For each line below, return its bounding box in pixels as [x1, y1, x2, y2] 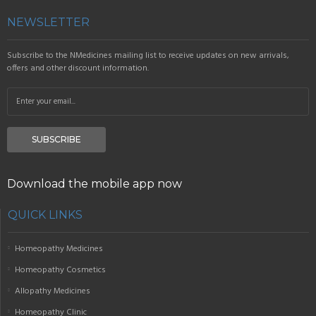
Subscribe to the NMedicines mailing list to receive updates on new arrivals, [7, 48, 289, 63]
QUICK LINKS [8, 208, 83, 222]
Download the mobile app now [7, 177, 182, 191]
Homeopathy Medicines [15, 242, 103, 257]
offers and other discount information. [7, 61, 149, 75]
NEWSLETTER [7, 15, 90, 29]
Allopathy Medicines [15, 284, 90, 299]
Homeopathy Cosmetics [15, 263, 106, 278]
